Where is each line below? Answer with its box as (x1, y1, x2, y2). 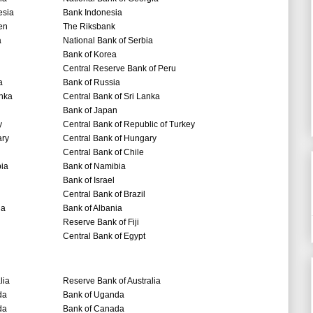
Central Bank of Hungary (63, 133, 156, 144)
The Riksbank (63, 22, 115, 32)
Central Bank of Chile (63, 147, 144, 158)
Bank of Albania (63, 203, 122, 214)
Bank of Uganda (63, 290, 124, 300)
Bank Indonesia (63, 8, 122, 18)
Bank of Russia (63, 78, 120, 88)
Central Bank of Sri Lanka (63, 92, 160, 102)
